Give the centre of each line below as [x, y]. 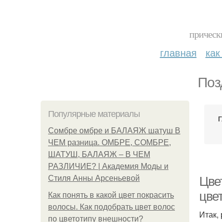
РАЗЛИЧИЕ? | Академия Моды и [108, 166]
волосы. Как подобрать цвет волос [111, 207]
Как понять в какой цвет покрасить [111, 195]
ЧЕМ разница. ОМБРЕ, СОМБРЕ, [110, 142]
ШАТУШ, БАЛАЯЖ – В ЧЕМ [99, 154]
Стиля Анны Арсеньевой [94, 178]
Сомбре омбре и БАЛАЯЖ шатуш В [114, 131]
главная [178, 52]
